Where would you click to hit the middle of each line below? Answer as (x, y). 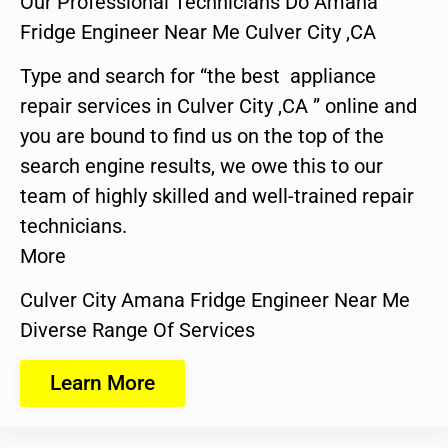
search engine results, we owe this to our (201, 165)
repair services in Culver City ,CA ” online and (218, 105)
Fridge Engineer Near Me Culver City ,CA (198, 31)
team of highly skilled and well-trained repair (217, 195)
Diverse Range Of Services (137, 330)
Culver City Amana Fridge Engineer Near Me (215, 300)
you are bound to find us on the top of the (202, 135)
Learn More (102, 382)
